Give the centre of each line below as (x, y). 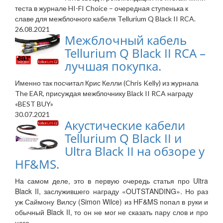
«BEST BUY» (34, 104)
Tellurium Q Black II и (123, 138)
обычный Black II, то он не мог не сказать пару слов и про (111, 212)
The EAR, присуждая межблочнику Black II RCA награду (104, 94)
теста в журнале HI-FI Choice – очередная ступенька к (102, 8)
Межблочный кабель (126, 40)
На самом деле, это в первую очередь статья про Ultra (111, 181)
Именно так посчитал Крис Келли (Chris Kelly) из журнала (107, 83)
